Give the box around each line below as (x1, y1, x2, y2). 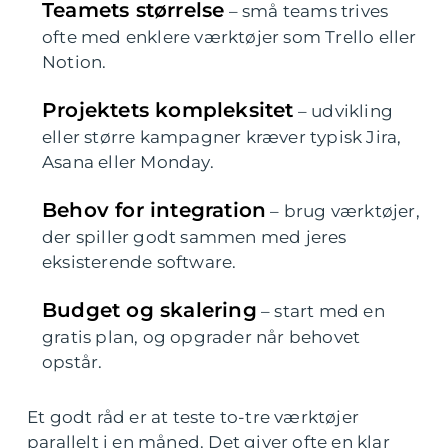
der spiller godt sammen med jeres (42, 227, 347, 247)
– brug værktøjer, (266, 201, 420, 221)
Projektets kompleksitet (42, 98, 294, 122)
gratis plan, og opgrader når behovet (42, 327, 361, 347)
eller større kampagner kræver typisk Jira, (42, 127, 402, 147)
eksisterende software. (42, 252, 237, 272)
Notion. (42, 52, 107, 72)
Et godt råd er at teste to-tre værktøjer (27, 407, 360, 427)
